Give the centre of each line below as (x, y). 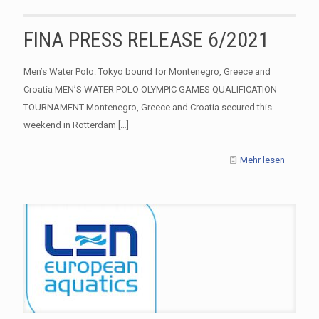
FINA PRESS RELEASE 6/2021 (146, 39)
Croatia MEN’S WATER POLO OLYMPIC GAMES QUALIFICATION (150, 89)
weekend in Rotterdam (70, 125)
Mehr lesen (262, 159)
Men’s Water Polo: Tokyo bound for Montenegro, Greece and (147, 71)
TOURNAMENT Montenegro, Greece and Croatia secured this (148, 107)
